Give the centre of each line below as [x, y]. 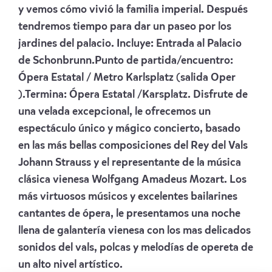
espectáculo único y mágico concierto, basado [129, 129]
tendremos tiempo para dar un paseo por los [125, 27]
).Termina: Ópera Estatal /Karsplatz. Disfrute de [133, 95]
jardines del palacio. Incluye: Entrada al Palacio [130, 44]
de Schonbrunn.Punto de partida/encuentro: [126, 61]
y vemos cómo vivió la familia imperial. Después [133, 10]
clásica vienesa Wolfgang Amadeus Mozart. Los [132, 180]
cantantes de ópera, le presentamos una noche [129, 214]
